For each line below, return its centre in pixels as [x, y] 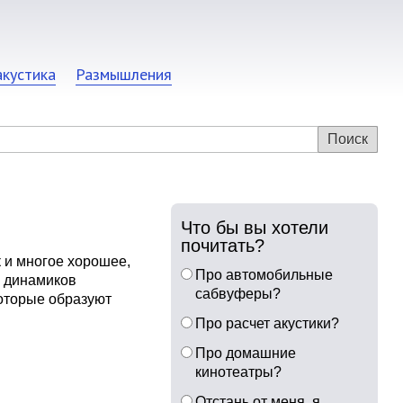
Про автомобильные [264, 275]
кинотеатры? [239, 372]
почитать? [223, 246]
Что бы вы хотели [255, 228]
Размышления [124, 74]
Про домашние [246, 353]
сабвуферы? [238, 294]
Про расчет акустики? [268, 323]
